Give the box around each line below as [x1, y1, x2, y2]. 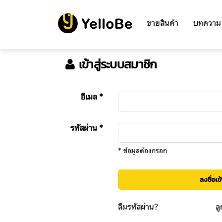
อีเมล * [80, 91, 103, 104]
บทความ [193, 17, 221, 30]
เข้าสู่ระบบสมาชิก [74, 56, 157, 73]
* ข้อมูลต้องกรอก [117, 145, 167, 157]
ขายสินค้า [146, 17, 178, 30]
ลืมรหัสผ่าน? [117, 201, 158, 214]
